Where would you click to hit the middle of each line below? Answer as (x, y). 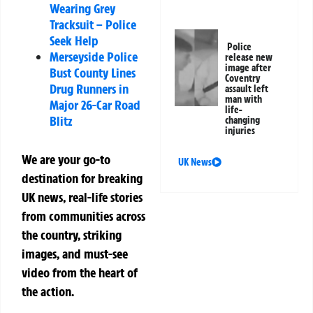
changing (243, 121)
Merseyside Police (94, 57)
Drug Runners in (89, 89)
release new (249, 58)
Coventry (243, 79)
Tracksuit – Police (93, 25)
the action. (48, 292)
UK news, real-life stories (82, 197)
